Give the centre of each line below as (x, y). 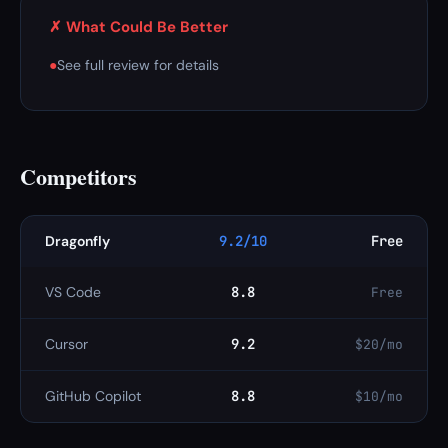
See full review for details (138, 65)
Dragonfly (77, 241)
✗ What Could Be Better (138, 27)
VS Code (73, 292)
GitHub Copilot (93, 396)
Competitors (78, 176)
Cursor (66, 344)
